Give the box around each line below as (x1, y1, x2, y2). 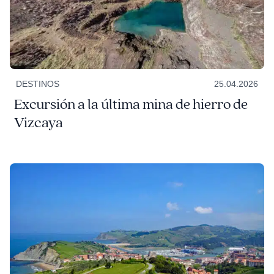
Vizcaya (13, 114, 63, 133)
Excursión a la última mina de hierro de (13, 95, 248, 114)
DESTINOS (15, 79, 59, 89)
